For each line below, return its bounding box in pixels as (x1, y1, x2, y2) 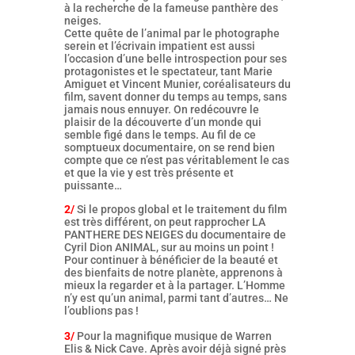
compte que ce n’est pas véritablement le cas (63, 154, 289, 166)
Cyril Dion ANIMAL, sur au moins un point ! (63, 241, 274, 254)
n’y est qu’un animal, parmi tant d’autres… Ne (63, 292, 288, 304)
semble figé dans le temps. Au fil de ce (63, 128, 256, 141)
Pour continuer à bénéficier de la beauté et (63, 254, 278, 266)
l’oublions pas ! (63, 304, 139, 317)
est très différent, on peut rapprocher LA (63, 216, 265, 228)
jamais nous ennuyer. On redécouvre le (63, 103, 259, 116)
